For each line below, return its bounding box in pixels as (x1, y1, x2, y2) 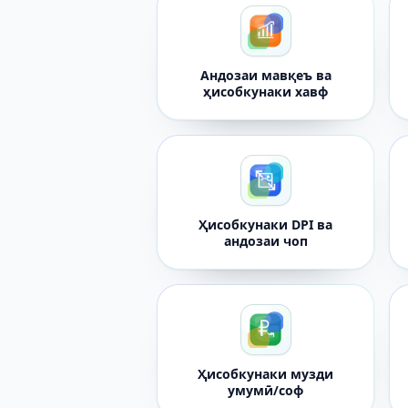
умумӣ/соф (228, 382, 304, 399)
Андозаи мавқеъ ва (199, 66, 331, 84)
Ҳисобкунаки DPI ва (199, 216, 333, 233)
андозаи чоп (223, 232, 308, 250)
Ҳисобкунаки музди (198, 365, 334, 382)
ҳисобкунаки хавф (203, 83, 329, 100)
